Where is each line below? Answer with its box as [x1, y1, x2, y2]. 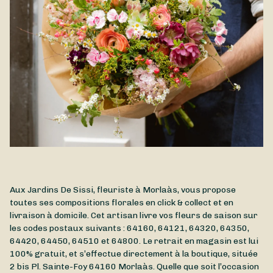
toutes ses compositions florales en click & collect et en [10, 197, 233, 208]
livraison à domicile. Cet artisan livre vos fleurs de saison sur [10, 210, 258, 221]
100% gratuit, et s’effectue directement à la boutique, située [10, 249, 258, 260]
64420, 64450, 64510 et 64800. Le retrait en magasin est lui [10, 236, 258, 247]
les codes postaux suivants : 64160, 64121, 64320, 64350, [10, 223, 249, 234]
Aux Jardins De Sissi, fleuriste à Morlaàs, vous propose [10, 185, 236, 196]
